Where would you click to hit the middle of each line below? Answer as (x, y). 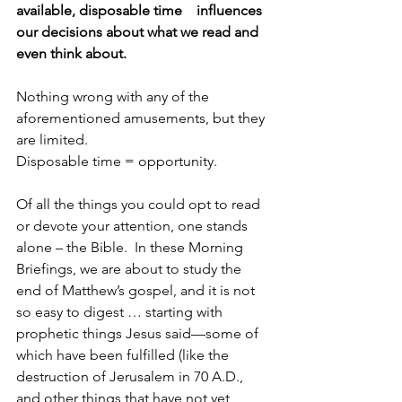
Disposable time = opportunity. (117, 161)
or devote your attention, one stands (134, 225)
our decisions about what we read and (139, 31)
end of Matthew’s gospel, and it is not (137, 290)
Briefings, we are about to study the (131, 268)
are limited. (54, 139)
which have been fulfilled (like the (124, 354)
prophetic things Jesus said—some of (139, 333)
